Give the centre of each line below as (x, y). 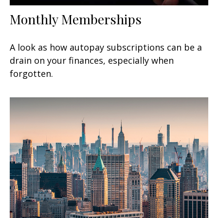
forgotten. (31, 73)
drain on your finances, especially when (92, 60)
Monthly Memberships (76, 19)
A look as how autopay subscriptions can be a (106, 47)
